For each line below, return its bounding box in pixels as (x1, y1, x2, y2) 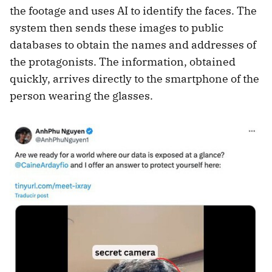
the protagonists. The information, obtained (10, 55, 236, 69)
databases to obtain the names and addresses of (10, 38, 256, 52)
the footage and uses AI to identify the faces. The (10, 4, 257, 18)
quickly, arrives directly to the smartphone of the (10, 72, 259, 86)
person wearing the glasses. (10, 89, 153, 103)
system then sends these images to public (10, 21, 223, 35)
